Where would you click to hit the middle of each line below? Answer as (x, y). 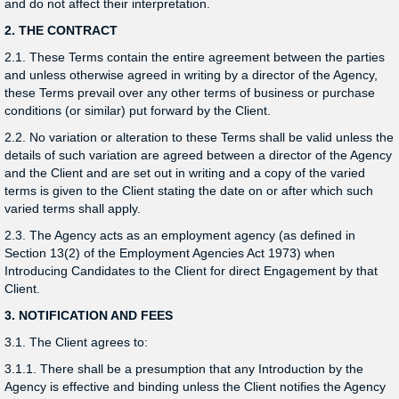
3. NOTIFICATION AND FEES (89, 315)
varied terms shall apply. (73, 208)
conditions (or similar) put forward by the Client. (138, 110)
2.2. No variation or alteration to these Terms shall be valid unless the (199, 137)
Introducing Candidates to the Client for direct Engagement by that (191, 271)
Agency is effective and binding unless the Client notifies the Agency (195, 387)
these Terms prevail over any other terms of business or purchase (190, 93)
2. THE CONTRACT (61, 30)
